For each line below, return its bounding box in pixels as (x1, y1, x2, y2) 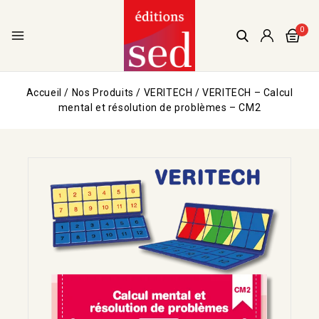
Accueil (26, 87, 62, 98)
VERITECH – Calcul (202, 87, 293, 98)
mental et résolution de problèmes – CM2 (58, 102, 261, 113)
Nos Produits (71, 87, 134, 98)
